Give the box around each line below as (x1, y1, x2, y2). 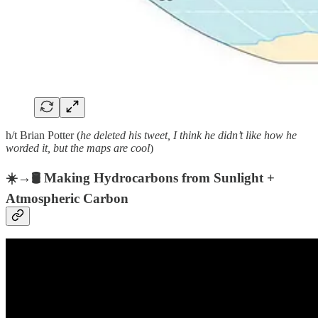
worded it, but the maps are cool (6, 141, 150, 154)
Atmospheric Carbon (6, 190, 128, 206)
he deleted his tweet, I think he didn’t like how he (80, 128, 297, 141)
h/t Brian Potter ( (6, 128, 80, 141)
